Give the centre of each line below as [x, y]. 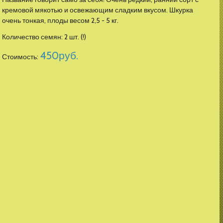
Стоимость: [21, 57]
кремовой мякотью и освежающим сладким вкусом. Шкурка [98, 10]
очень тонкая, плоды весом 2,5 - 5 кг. [60, 20]
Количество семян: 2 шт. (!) [44, 37]
